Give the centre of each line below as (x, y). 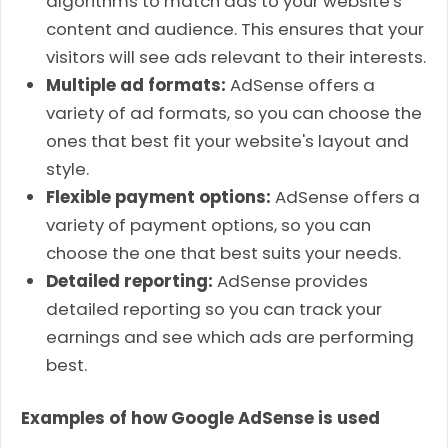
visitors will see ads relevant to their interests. (236, 56)
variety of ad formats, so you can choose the (234, 112)
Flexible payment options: (159, 196)
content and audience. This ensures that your (235, 28)
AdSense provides (291, 280)
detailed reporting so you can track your (214, 308)
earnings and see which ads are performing (230, 336)
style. (68, 168)
